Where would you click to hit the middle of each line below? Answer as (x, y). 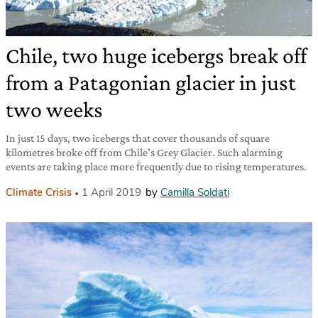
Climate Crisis (39, 192)
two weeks (54, 109)
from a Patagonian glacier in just (151, 82)
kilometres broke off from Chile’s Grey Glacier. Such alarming (144, 152)
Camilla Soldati (195, 192)
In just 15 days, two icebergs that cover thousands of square (138, 138)
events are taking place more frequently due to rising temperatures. (156, 166)
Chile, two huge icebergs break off (156, 55)
